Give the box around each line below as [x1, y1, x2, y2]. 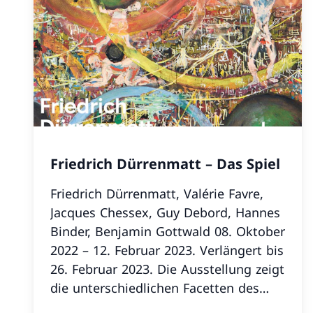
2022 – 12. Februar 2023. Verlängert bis [50, 242, 284, 259]
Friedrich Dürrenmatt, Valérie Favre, [50, 185, 263, 202]
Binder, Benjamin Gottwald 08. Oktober [50, 223, 214, 240]
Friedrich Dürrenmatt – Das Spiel [50, 154, 280, 173]
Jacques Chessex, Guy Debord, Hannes [50, 204, 280, 221]
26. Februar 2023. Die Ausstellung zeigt [50, 261, 157, 277]
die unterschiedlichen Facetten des [50, 279, 259, 296]
